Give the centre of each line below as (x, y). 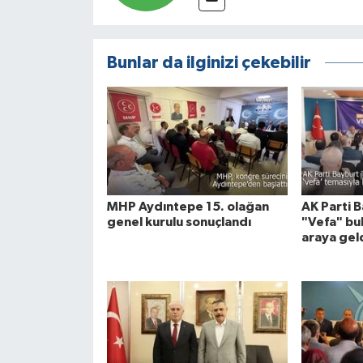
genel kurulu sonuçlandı (179, 222)
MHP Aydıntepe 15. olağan (188, 206)
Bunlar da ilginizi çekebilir (209, 63)
